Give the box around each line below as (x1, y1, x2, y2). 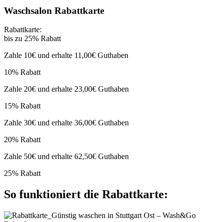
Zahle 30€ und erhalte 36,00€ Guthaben (4, 118, 129, 127)
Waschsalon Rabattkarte (4, 5, 104, 16)
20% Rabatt (4, 135, 41, 144)
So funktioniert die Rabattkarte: (4, 188, 168, 201)
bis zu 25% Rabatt (4, 34, 61, 43)
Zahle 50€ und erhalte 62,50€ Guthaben (4, 152, 129, 161)
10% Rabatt (4, 68, 41, 77)
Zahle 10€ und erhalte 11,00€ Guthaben (4, 51, 128, 60)
